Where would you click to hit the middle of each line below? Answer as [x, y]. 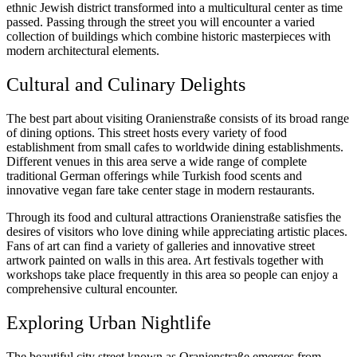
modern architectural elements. [83, 51]
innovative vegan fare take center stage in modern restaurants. [161, 190]
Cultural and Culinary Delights [126, 85]
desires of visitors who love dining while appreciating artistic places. [177, 232]
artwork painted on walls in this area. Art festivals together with [165, 261]
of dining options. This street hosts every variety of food [147, 133]
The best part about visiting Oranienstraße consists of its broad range [178, 119]
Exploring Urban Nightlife [109, 323]
